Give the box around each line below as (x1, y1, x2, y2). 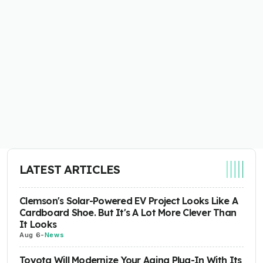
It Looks (19, 218, 57, 231)
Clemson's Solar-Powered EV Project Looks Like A (19, 195, 238, 207)
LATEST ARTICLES (19, 161, 120, 177)
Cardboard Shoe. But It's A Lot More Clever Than (19, 207, 237, 219)
